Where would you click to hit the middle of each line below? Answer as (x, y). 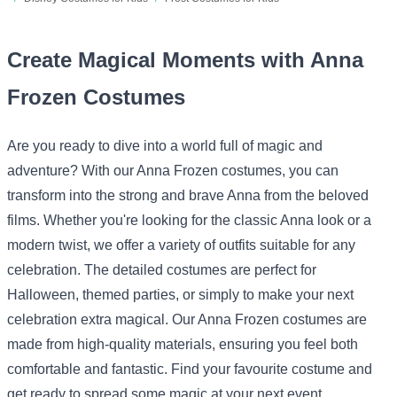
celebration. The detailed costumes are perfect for (162, 269)
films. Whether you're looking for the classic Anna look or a (189, 220)
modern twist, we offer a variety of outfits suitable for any (181, 245)
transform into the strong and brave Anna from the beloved (188, 195)
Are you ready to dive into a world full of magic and (165, 145)
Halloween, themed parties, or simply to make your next (180, 294)
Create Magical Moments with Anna (185, 59)
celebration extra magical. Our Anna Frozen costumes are (187, 319)
